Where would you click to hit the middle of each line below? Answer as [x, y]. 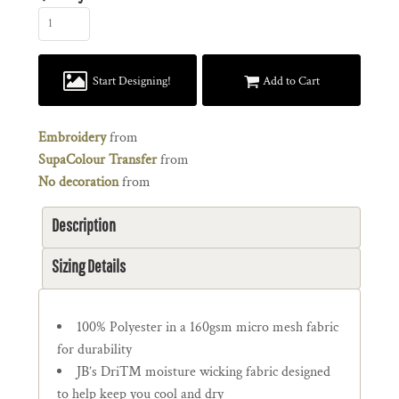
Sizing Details [89, 266]
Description [84, 225]
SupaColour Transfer [98, 160]
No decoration [78, 182]
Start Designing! [132, 81]
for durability [94, 350]
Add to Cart [292, 81]
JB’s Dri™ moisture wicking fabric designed [204, 372]
